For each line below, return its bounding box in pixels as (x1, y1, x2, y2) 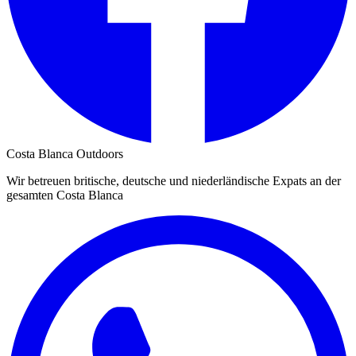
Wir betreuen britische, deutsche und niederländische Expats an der (6, 174, 341, 188)
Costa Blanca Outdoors (6, 147, 123, 161)
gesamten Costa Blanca (6, 188, 123, 203)
